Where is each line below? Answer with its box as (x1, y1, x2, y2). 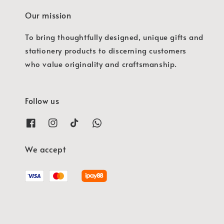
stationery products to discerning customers (25, 45, 186, 56)
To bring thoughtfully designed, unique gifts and (25, 31, 203, 42)
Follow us (25, 95, 59, 106)
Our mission (25, 9, 71, 21)
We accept (25, 143, 66, 154)
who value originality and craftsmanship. (25, 58, 177, 69)
